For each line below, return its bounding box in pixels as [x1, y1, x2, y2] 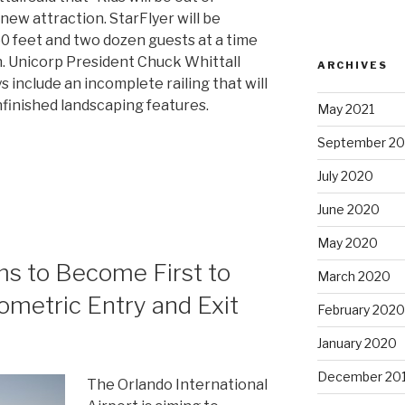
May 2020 [316, 234, 378, 250]
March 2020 [316, 268, 391, 284]
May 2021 [316, 100, 374, 117]
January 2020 [316, 334, 397, 351]
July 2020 [316, 167, 373, 184]
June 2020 [316, 201, 380, 217]
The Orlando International [87, 376, 268, 393]
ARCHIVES [316, 58, 388, 71]
